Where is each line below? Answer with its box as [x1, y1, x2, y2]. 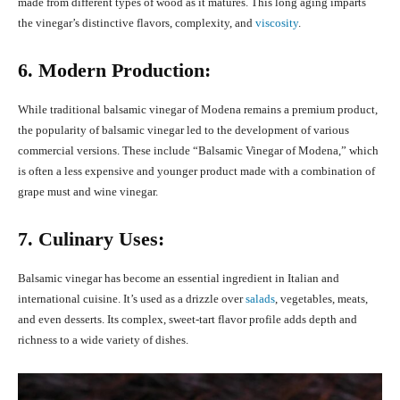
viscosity [255, 16, 298, 30]
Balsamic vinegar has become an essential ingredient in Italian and [18, 271, 339, 286]
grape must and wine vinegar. [18, 185, 158, 199]
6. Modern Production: [18, 59, 211, 82]
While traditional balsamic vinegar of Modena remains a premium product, [18, 103, 378, 117]
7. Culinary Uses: [18, 228, 164, 251]
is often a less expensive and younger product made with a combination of [18, 164, 375, 179]
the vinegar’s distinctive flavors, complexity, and [18, 16, 255, 30]
